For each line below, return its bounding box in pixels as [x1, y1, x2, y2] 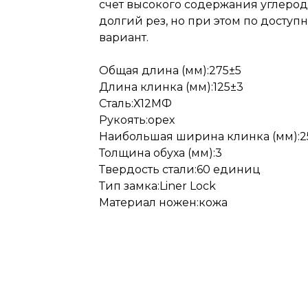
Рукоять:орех [99, 113, 175, 126]
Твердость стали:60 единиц [99, 162, 261, 176]
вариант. [99, 30, 148, 44]
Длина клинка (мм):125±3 [99, 80, 243, 93]
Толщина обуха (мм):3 [99, 146, 222, 159]
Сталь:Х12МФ [99, 96, 172, 110]
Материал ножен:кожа [99, 195, 228, 209]
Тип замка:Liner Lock [99, 179, 216, 192]
